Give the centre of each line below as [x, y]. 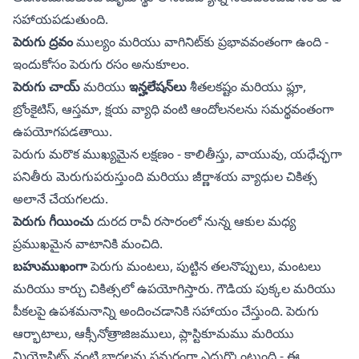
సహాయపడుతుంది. [61, 19]
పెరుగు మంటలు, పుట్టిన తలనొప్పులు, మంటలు [204, 266]
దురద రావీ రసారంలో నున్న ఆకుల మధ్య [195, 221]
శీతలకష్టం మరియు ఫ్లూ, [246, 86]
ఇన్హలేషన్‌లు [158, 86]
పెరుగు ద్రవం [43, 41]
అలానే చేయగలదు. [61, 198]
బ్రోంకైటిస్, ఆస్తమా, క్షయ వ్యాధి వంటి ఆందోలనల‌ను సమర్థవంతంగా [173, 109]
